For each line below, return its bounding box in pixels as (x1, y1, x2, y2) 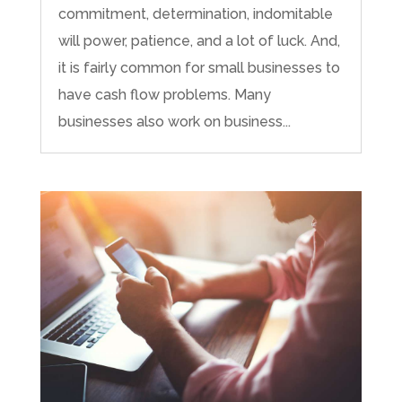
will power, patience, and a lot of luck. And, (57, 32, 340, 50)
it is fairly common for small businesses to (57, 59, 340, 77)
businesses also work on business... (57, 113, 291, 131)
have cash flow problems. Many (57, 86, 271, 104)
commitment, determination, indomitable (57, 5, 333, 23)
